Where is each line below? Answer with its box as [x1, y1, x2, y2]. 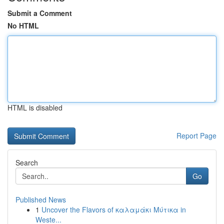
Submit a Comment [7, 8, 72, 18]
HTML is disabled [7, 102, 62, 112]
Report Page [176, 130, 216, 140]
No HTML [7, 20, 39, 30]
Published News [15, 194, 66, 204]
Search [15, 157, 38, 167]
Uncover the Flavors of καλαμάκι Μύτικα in [41, 204, 186, 214]
